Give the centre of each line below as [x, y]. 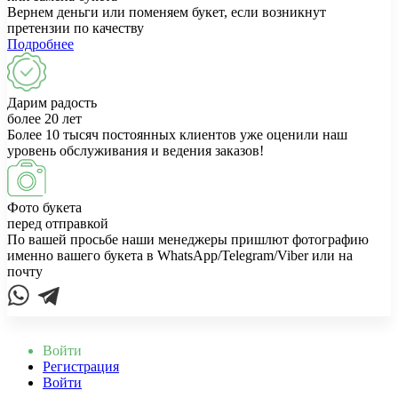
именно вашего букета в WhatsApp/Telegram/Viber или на [180, 255]
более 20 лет [44, 119]
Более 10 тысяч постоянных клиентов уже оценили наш [177, 135]
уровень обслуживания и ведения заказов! [135, 151]
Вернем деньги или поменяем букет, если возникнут [167, 12]
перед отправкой [58, 223]
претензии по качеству [76, 28]
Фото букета [44, 207]
